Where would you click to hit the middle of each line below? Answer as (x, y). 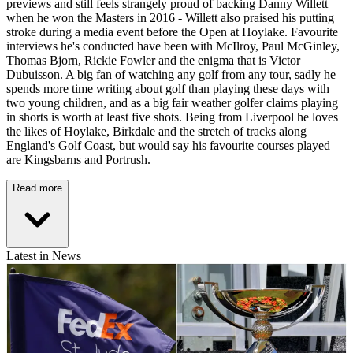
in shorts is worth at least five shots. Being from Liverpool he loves (172, 117)
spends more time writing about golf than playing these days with (168, 89)
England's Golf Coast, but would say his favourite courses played (168, 146)
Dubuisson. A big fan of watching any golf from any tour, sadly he (171, 75)
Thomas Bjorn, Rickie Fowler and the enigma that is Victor (153, 61)
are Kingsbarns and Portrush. (80, 160)
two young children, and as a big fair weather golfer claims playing (172, 103)
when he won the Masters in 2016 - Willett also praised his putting (170, 18)
